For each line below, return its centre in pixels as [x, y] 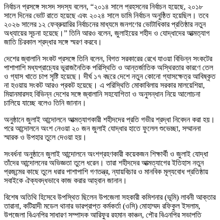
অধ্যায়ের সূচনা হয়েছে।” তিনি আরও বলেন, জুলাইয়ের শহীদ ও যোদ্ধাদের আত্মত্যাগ [107, 33]
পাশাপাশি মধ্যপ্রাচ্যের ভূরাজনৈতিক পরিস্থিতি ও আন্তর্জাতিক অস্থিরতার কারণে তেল [109, 68]
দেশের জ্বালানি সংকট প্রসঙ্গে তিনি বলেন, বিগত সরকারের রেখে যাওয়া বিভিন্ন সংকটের [108, 59]
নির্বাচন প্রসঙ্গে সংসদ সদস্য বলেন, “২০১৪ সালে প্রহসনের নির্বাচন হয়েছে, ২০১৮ [103, 7]
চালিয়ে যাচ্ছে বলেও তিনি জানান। [45, 103]
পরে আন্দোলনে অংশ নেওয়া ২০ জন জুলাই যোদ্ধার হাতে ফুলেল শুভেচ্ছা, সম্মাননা [102, 129]
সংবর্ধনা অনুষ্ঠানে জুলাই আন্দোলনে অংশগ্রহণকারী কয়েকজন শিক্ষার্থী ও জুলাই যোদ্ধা [106, 154]
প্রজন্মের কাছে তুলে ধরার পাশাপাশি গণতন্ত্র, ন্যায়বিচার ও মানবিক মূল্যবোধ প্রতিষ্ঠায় [106, 172]
